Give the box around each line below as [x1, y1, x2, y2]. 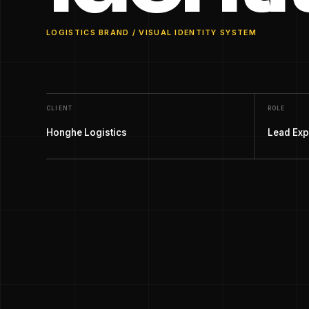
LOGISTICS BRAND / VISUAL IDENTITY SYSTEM [46, 28, 257, 37]
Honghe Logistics [46, 127, 128, 139]
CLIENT [46, 105, 72, 112]
